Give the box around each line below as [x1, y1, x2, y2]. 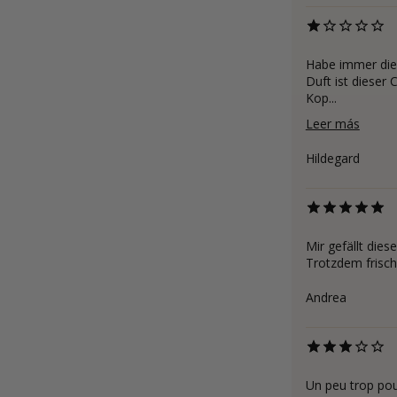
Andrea [305, 288, 346, 306]
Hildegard [305, 150, 360, 167]
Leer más [305, 115, 360, 132]
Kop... [305, 90, 337, 106]
